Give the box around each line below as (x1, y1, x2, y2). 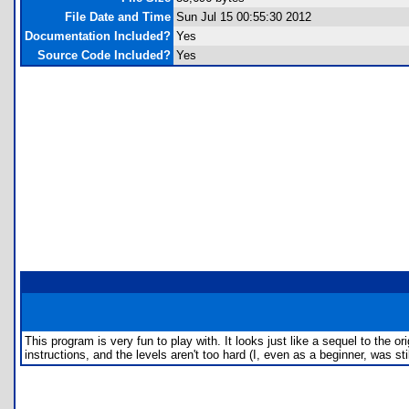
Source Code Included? (37, 48, 171, 62)
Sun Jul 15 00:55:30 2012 (176, 10, 311, 24)
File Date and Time (65, 10, 171, 24)
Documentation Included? (25, 29, 171, 43)
